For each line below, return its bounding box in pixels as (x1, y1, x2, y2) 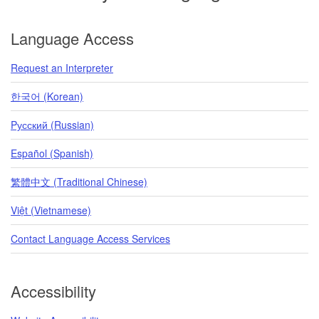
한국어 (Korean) (11, 88, 83, 103)
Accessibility (11, 279, 96, 302)
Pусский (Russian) (11, 117, 94, 132)
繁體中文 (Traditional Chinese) (11, 174, 147, 189)
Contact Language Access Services (11, 231, 170, 246)
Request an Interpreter (11, 60, 113, 75)
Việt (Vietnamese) (11, 202, 91, 217)
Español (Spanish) (11, 145, 93, 160)
